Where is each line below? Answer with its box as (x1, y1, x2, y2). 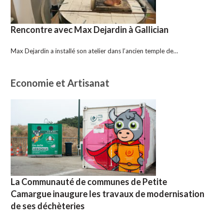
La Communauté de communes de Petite (11, 176, 168, 187)
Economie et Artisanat (11, 77, 110, 89)
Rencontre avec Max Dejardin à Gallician (11, 24, 169, 35)
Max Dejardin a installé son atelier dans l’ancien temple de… (11, 46, 178, 55)
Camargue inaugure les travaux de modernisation (11, 188, 205, 199)
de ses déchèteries (11, 200, 85, 211)
